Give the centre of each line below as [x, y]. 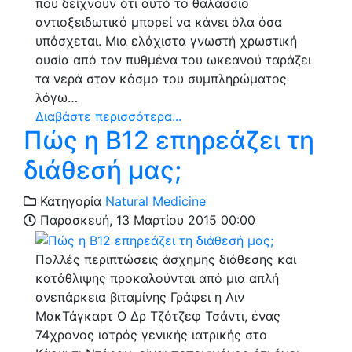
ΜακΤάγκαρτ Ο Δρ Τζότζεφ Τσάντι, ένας [158, 315]
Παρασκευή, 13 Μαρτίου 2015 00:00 [146, 220]
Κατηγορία [69, 202]
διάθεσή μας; [103, 170]
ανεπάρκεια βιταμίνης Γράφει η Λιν [140, 297]
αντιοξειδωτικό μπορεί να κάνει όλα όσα [159, 22]
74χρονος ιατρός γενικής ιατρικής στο [151, 334]
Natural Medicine [156, 202]
